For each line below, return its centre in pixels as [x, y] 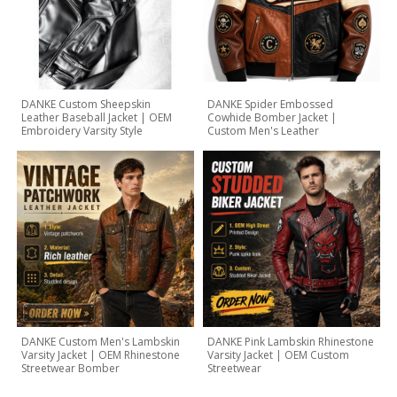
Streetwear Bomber [71, 369]
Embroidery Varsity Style [82, 130]
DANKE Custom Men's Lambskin [101, 342]
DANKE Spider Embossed [270, 104]
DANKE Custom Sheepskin [86, 104]
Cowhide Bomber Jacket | [272, 117]
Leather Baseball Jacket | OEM [97, 117]
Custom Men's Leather [263, 130]
